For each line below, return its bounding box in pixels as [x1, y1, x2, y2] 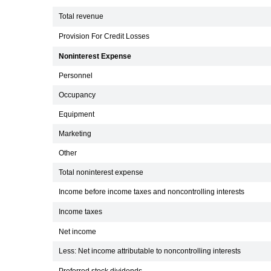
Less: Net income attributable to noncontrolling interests [59, 247, 241, 255]
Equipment [59, 111, 94, 118]
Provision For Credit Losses [59, 33, 149, 40]
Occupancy [59, 91, 96, 99]
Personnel [59, 72, 93, 79]
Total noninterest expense [59, 169, 143, 176]
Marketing [59, 130, 91, 137]
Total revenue [59, 13, 103, 20]
